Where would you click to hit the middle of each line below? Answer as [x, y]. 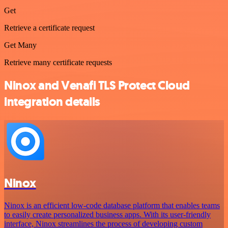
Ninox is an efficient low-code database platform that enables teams [112, 206]
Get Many [20, 45]
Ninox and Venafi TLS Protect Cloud [97, 85]
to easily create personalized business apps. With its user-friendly [107, 215]
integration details [52, 102]
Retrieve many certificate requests [58, 62]
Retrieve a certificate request [49, 27]
